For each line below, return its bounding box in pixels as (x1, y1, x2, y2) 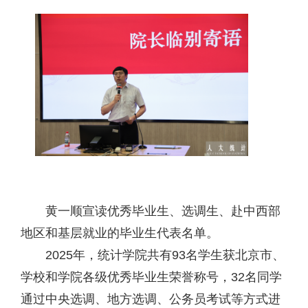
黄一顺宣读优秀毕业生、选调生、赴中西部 (45, 203, 280, 218)
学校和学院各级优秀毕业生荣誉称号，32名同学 (21, 269, 282, 284)
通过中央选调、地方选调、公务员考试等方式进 (21, 291, 280, 306)
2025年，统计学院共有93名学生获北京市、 (45, 247, 285, 262)
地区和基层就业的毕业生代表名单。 (21, 225, 219, 240)
